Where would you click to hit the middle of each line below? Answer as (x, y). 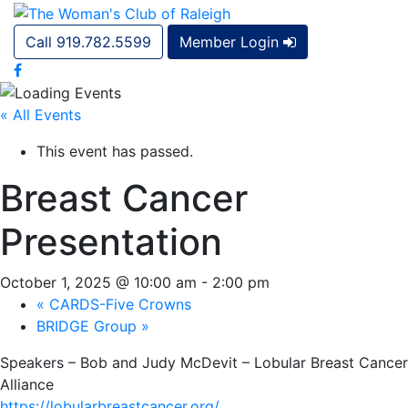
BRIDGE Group (89, 326)
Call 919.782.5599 (88, 41)
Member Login (231, 41)
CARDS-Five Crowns (118, 305)
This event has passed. (115, 152)
